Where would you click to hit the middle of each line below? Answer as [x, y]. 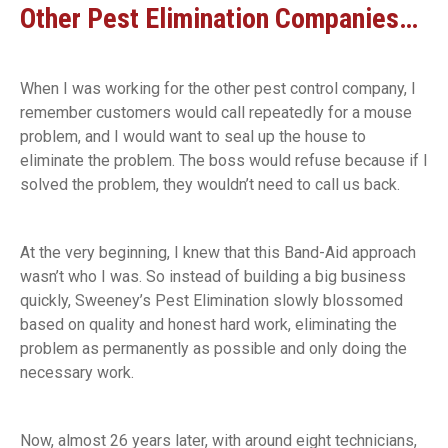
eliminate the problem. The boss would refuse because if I [224, 161]
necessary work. [77, 373]
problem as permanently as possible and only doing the [213, 349]
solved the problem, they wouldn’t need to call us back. [210, 185]
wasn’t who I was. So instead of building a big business [213, 277]
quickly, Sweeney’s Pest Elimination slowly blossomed [211, 301]
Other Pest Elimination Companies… [219, 19]
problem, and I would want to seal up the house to [193, 137]
